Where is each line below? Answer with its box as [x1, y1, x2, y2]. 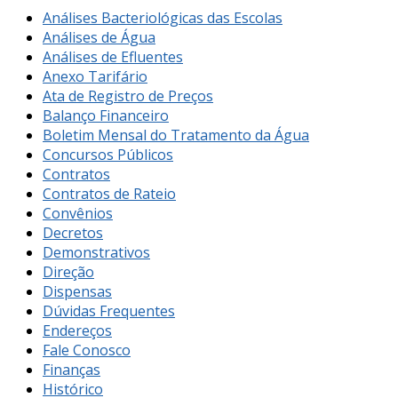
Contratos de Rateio [43, 183, 176, 203]
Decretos [43, 222, 103, 243]
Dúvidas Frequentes [43, 300, 175, 321]
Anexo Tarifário [43, 66, 147, 86]
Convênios [43, 203, 113, 223]
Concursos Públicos [43, 144, 173, 164]
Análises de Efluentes [43, 46, 183, 67]
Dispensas [43, 281, 112, 301]
